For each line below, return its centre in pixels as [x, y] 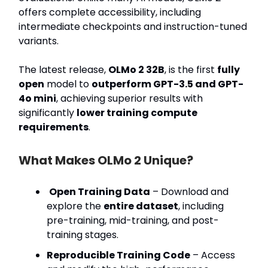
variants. [39, 41]
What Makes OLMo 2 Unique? [106, 160]
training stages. [83, 234]
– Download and [189, 191]
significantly [48, 112]
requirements [54, 127]
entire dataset [141, 206]
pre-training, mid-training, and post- [133, 220]
